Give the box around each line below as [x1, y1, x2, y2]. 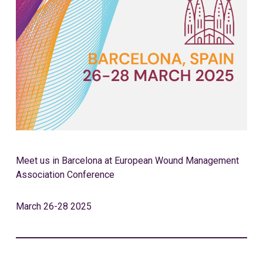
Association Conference [15, 169, 114, 180]
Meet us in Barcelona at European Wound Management [15, 155, 239, 166]
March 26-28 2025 [15, 201, 92, 212]
